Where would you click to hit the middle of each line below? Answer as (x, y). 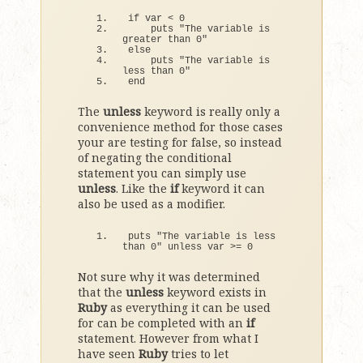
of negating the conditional (155, 158)
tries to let (198, 354)
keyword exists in (215, 292)
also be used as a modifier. (152, 204)
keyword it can (222, 188)
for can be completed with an (162, 323)
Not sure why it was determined (169, 277)
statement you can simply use (162, 173)
